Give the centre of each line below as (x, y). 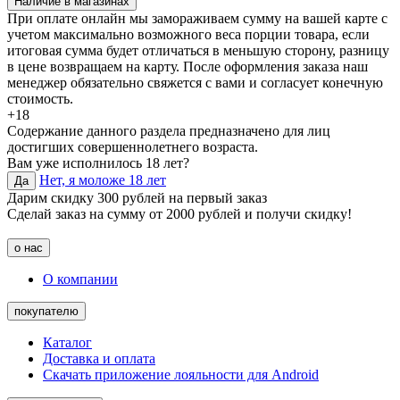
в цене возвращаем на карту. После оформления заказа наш (187, 66)
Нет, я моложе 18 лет (103, 179)
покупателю (46, 311)
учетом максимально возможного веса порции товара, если (188, 34)
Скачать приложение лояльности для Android (181, 374)
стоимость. (40, 98)
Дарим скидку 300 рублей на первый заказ (137, 197)
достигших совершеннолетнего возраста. (133, 146)
